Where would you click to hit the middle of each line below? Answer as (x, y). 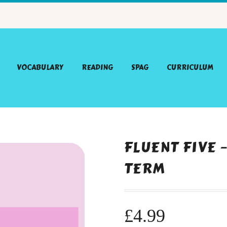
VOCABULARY (40, 68)
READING (97, 68)
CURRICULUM (190, 68)
